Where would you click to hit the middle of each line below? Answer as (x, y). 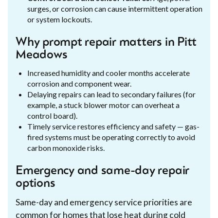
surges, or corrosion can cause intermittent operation (115, 8)
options (36, 184)
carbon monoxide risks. (66, 147)
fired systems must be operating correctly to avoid (111, 137)
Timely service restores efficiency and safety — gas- (113, 126)
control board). (52, 115)
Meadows (42, 55)
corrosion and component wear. (79, 83)
